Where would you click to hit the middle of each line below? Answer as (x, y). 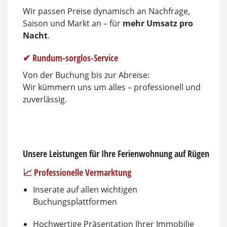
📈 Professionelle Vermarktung (77, 173)
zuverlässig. (45, 100)
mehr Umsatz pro (158, 24)
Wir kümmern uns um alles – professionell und (112, 87)
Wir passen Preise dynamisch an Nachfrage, (106, 11)
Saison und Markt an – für (73, 24)
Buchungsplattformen (75, 202)
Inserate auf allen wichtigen (85, 190)
